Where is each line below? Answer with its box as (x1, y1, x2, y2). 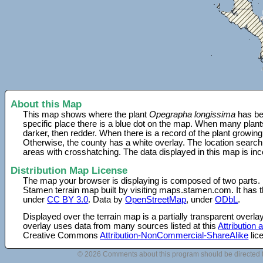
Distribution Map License (11, 164, 127, 176)
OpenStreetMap (125, 194, 187, 204)
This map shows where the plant (23, 110, 150, 120)
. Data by (88, 194, 126, 204)
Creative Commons (23, 230, 100, 240)
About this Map (11, 98, 82, 110)
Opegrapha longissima (149, 110, 236, 120)
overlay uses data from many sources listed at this (23, 221, 218, 231)
